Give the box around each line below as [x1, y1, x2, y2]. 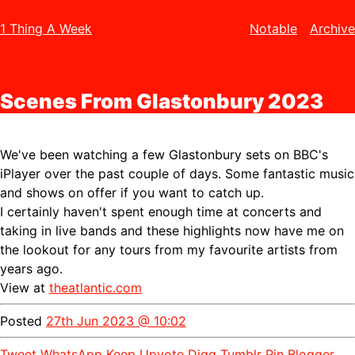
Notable [250, 21, 297, 36]
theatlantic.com [49, 280, 142, 296]
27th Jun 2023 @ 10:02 [46, 313, 186, 330]
